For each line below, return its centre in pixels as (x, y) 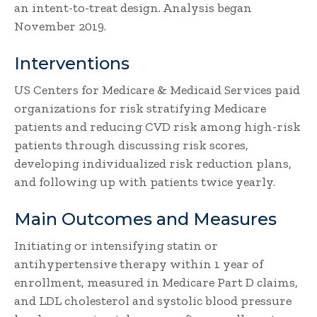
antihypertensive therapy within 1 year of (139, 264)
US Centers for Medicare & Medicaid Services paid (157, 90)
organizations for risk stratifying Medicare (140, 108)
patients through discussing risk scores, (131, 145)
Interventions (72, 63)
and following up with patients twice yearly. (145, 182)
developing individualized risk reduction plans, (153, 163)
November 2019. (60, 26)
